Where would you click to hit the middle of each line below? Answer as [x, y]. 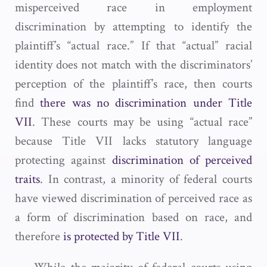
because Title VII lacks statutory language [133, 141]
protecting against [63, 160]
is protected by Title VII [122, 236]
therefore [39, 236]
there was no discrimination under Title [146, 103]
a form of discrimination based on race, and [133, 217]
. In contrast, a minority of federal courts [146, 179]
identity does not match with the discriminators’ [133, 65]
